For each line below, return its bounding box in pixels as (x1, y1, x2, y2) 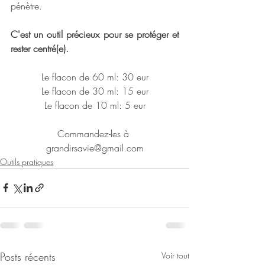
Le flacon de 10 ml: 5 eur (44, 98, 146, 112)
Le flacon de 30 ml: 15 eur (41, 84, 148, 98)
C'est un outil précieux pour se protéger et (11, 27, 179, 41)
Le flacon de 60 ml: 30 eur (41, 70, 148, 83)
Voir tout (161, 249, 189, 261)
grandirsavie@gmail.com (46, 141, 144, 154)
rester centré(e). (11, 41, 69, 55)
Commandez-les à (57, 127, 132, 140)
